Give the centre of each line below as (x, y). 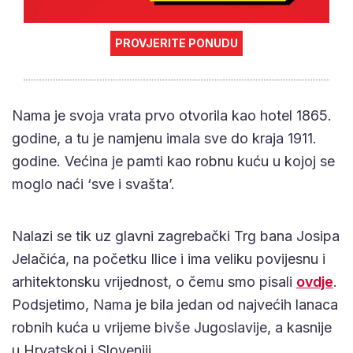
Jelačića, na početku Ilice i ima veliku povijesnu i (169, 258)
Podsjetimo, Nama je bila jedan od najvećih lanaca (175, 304)
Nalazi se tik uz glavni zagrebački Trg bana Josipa (176, 236)
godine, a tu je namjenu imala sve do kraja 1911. (164, 138)
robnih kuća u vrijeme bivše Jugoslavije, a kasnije (172, 327)
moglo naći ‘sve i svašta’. (93, 184)
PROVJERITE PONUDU (176, 43)
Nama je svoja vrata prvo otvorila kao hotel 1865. (172, 115)
